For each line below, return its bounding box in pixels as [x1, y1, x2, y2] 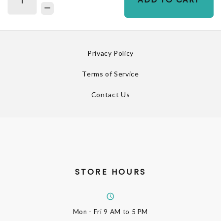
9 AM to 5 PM [104, 207, 148, 216]
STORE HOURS [74, 166, 147, 178]
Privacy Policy [87, 48, 134, 57]
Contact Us [91, 90, 130, 99]
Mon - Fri [73, 207, 104, 216]
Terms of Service [82, 69, 139, 78]
